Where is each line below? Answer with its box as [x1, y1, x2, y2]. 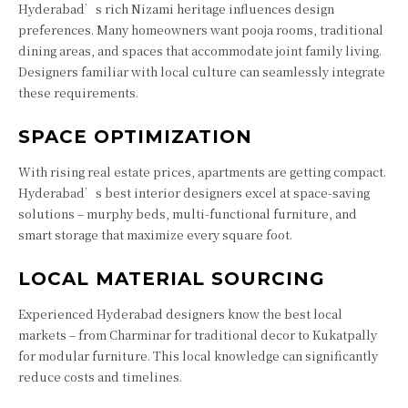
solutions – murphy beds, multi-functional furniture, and [18, 205, 357, 222]
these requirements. [18, 84, 138, 101]
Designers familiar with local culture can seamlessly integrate [18, 63, 385, 80]
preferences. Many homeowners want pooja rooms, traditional [18, 21, 383, 38]
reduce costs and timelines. [18, 368, 182, 385]
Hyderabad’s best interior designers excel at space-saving [18, 184, 370, 201]
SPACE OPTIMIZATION [18, 126, 252, 148]
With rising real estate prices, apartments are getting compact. [18, 163, 386, 180]
